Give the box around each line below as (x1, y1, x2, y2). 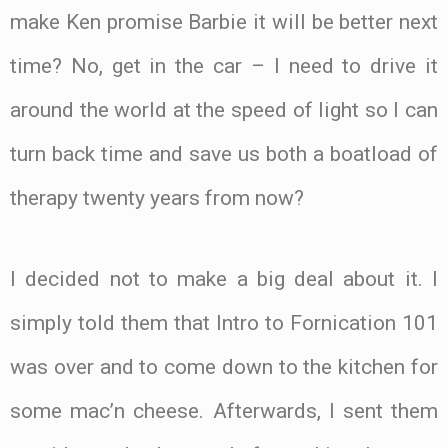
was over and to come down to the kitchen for (10, 354, 438, 379)
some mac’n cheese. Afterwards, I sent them (10, 398, 438, 423)
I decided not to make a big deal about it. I (10, 266, 438, 291)
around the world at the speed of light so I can (10, 98, 438, 123)
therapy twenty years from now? (10, 186, 304, 211)
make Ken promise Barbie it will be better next (10, 10, 438, 35)
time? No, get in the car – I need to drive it (10, 54, 438, 79)
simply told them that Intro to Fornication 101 (10, 310, 438, 335)
